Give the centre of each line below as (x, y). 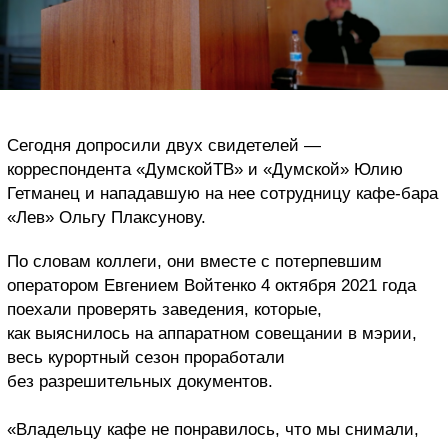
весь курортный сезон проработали (146, 358)
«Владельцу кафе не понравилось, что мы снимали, (213, 430)
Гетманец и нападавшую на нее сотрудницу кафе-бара (222, 194)
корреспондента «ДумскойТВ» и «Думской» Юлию (205, 170)
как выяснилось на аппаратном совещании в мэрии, (212, 334)
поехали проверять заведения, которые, (164, 310)
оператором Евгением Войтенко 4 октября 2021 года (211, 286)
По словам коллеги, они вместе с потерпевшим (194, 262)
